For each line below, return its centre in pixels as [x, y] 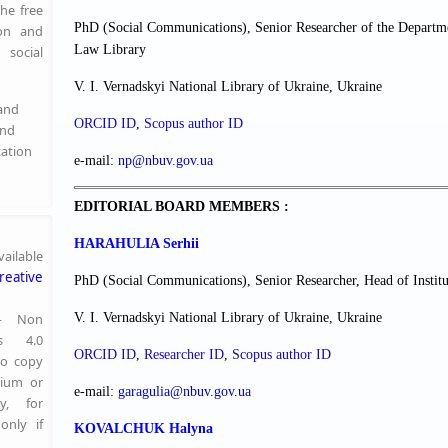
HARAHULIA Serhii [136, 244]
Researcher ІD [184, 355]
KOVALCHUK [119, 429]
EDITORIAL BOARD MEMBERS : [181, 207]
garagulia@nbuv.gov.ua [184, 392]
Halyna [191, 429]
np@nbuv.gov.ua [165, 160]
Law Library [110, 49]
